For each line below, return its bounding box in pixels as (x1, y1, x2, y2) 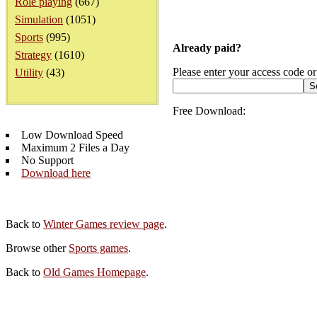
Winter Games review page (43, 218, 164, 230)
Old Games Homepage (43, 266, 146, 278)
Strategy (15, 49, 52, 61)
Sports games (69, 242, 128, 254)
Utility (15, 67, 43, 79)
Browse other (6, 242, 69, 254)
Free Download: (173, 105, 246, 117)
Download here (21, 167, 91, 179)
